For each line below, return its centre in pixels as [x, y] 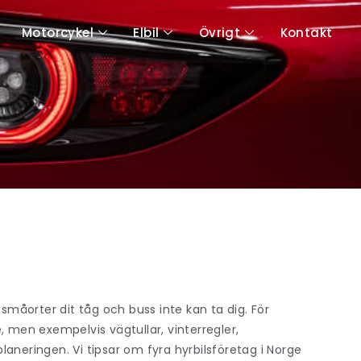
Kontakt [306, 33]
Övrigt [220, 33]
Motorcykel [58, 33]
